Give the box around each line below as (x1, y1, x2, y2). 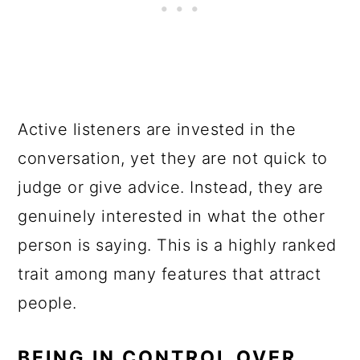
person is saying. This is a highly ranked (18, 235, 337, 255)
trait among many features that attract (18, 264, 321, 284)
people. (18, 293, 77, 313)
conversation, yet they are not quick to (18, 149, 328, 168)
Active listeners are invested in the (18, 120, 297, 139)
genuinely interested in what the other (18, 207, 325, 226)
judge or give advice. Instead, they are (18, 178, 324, 197)
